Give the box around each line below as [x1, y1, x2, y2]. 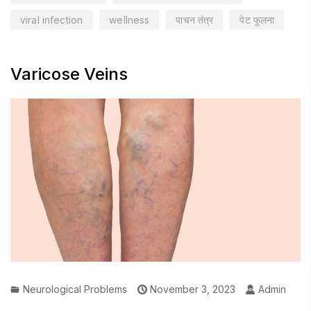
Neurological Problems [23, 283, 127, 296]
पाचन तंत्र [176, 13, 214, 26]
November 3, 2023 [147, 283, 235, 296]
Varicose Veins [10, 64, 128, 84]
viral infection [20, 13, 83, 26]
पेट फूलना [239, 13, 275, 26]
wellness [109, 13, 150, 26]
